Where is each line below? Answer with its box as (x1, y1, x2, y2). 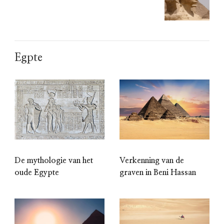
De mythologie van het (14, 156, 93, 164)
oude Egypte (14, 168, 59, 176)
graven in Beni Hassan (119, 168, 196, 176)
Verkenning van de (119, 156, 184, 164)
